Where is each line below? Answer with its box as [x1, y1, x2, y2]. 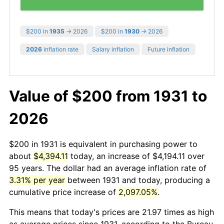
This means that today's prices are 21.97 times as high [9, 206, 214, 217]
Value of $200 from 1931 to [9, 86, 207, 105]
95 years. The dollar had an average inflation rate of [9, 162, 206, 173]
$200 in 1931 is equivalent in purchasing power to [9, 138, 197, 149]
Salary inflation [92, 45, 134, 53]
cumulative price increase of [9, 186, 118, 197]
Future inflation [147, 45, 189, 53]
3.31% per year [9, 174, 65, 185]
